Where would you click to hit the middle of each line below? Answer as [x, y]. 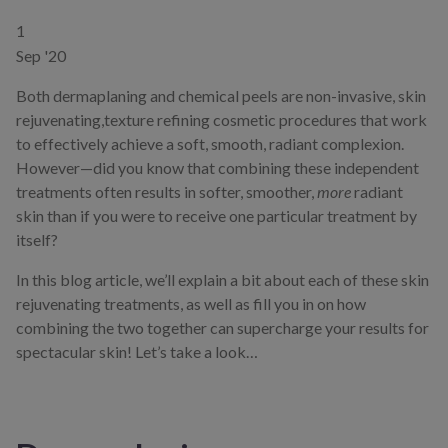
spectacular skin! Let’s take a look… [137, 352]
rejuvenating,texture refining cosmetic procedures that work [221, 120]
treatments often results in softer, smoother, [165, 192]
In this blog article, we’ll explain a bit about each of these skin [222, 280]
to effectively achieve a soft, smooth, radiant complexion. [210, 144]
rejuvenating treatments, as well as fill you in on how [191, 304]
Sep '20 [41, 56]
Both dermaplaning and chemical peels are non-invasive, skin [221, 96]
